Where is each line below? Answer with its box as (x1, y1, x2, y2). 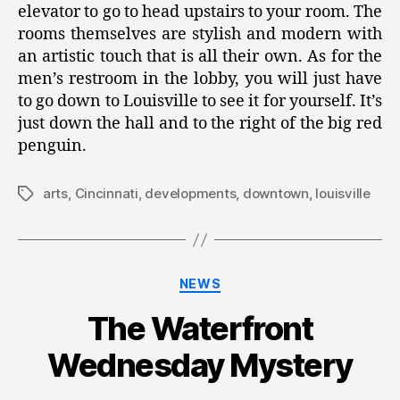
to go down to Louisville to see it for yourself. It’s (18, 91, 382, 112)
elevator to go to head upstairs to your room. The (18, 2, 382, 23)
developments (145, 185, 237, 203)
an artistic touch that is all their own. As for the (18, 46, 382, 68)
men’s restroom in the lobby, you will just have (18, 69, 382, 90)
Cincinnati (74, 185, 138, 203)
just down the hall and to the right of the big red (18, 113, 382, 135)
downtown (242, 185, 309, 203)
